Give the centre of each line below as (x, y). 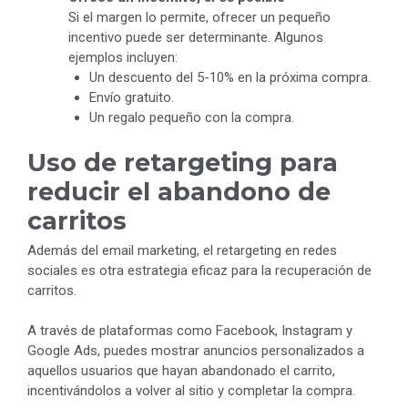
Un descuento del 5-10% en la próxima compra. (229, 78)
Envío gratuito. (131, 98)
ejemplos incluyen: (123, 58)
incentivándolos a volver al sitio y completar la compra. (191, 391)
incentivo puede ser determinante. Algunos (196, 38)
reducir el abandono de (179, 191)
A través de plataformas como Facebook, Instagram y (190, 331)
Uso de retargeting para (183, 162)
